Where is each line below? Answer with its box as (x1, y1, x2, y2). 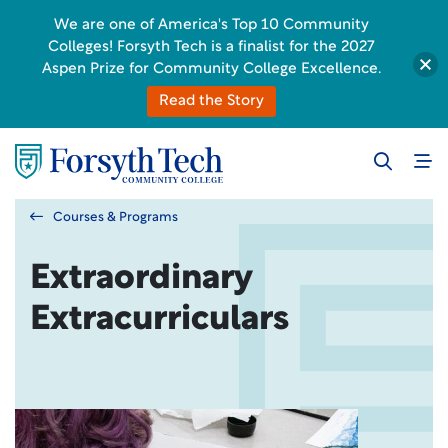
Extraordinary (30, 262, 252, 297)
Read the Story (159, 94, 264, 109)
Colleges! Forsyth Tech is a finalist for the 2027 (48, 40, 375, 55)
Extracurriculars (30, 303, 289, 338)
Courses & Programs (53, 211, 178, 224)
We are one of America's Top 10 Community (54, 18, 369, 33)
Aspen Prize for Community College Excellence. (42, 62, 381, 77)
